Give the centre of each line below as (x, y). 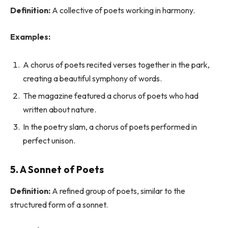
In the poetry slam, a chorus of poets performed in (110, 127)
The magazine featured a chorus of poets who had (111, 96)
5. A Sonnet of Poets (57, 170)
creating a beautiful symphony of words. (92, 79)
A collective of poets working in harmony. (123, 10)
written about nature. (60, 110)
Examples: (30, 36)
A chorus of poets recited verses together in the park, (116, 65)
